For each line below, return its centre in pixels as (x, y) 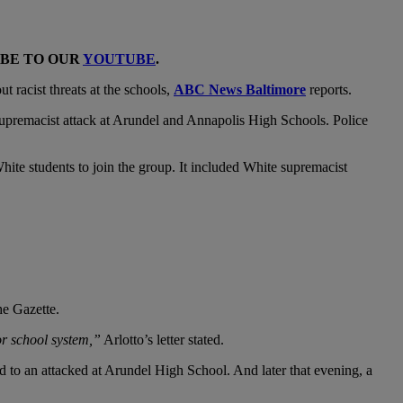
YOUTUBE (119, 58)
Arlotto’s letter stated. (162, 339)
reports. (329, 89)
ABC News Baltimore (240, 89)
